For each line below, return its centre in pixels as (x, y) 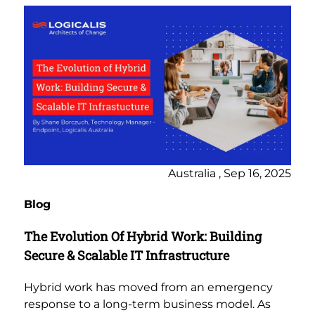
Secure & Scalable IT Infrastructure (127, 256)
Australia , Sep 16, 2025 (230, 174)
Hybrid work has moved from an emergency (148, 288)
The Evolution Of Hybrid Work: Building (143, 237)
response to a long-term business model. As (147, 304)
